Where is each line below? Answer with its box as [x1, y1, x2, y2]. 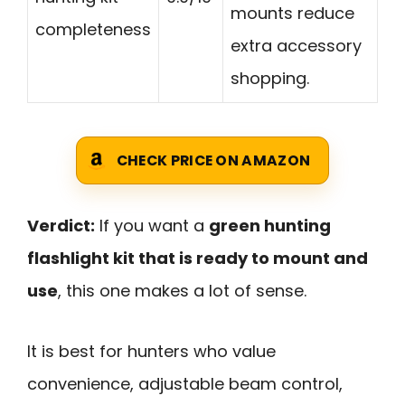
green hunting [209, 214, 331, 238]
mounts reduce [231, 2, 354, 25]
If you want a [95, 214, 209, 238]
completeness [35, 18, 151, 42]
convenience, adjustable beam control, [27, 372, 343, 395]
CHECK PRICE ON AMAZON [116, 151, 311, 171]
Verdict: [27, 214, 95, 238]
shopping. [231, 67, 309, 90]
